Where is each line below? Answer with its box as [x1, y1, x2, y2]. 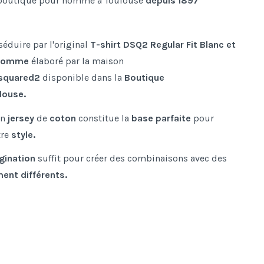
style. [11, 128, 36, 140]
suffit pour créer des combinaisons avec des [35, 153, 227, 164]
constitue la [76, 112, 132, 124]
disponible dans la [42, 71, 123, 83]
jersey [8, 112, 35, 124]
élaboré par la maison [31, 55, 124, 67]
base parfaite [131, 112, 192, 124]
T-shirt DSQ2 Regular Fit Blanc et [90, 38, 236, 50]
